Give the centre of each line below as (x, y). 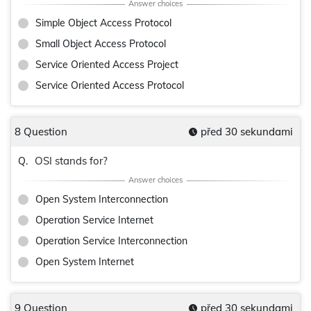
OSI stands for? (71, 161)
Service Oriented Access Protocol (110, 85)
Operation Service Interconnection (111, 241)
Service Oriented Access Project (107, 65)
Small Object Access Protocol (101, 44)
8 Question (41, 132)
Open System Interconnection (102, 199)
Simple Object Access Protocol (103, 23)
